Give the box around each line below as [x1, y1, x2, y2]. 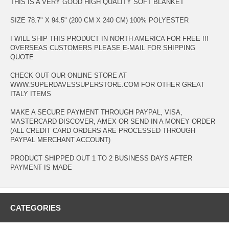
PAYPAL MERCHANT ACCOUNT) [10, 135, 110, 144]
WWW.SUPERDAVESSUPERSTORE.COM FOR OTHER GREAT [10, 80, 204, 88]
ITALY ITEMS [10, 89, 51, 98]
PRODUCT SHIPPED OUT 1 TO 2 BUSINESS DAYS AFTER [10, 154, 192, 162]
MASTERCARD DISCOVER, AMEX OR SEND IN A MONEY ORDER [10, 117, 215, 125]
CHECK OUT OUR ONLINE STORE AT [10, 71, 127, 79]
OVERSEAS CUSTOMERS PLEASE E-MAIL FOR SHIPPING [10, 43, 195, 52]
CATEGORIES [10, 203, 61, 212]
